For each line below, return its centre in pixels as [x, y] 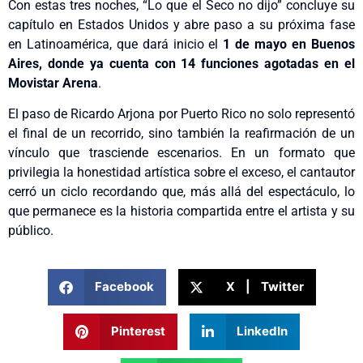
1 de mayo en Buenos [289, 44]
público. [31, 231]
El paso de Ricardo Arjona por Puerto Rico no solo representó [181, 114]
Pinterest [138, 331]
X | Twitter [265, 287]
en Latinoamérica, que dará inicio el [116, 44]
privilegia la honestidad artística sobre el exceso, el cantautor [181, 173]
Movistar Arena [53, 83]
